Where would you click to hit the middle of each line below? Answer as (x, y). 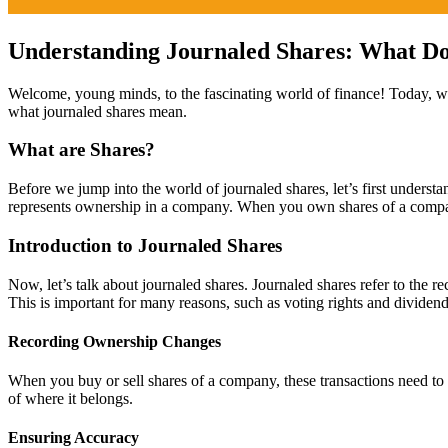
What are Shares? (81, 150)
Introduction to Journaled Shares (145, 245)
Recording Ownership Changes (114, 341)
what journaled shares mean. (97, 111)
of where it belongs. (70, 399)
